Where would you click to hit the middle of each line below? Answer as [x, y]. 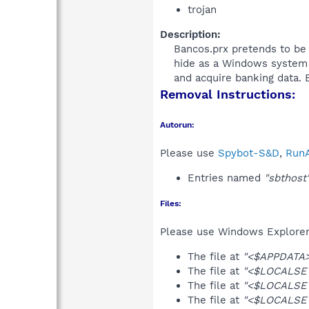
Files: [171, 203]
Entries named [226, 178]
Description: [190, 34]
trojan [202, 9]
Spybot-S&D [249, 153]
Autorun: [177, 124]
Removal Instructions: [228, 94]
